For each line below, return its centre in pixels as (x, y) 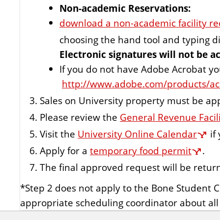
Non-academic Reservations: (125, 8)
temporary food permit (141, 151)
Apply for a (65, 151)
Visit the (59, 134)
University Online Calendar (137, 134)
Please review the (80, 117)
